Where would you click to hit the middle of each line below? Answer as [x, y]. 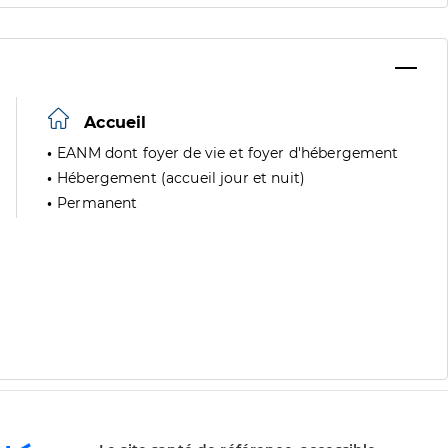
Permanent [97, 203]
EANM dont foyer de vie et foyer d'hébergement [228, 153]
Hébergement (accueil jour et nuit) [181, 178]
